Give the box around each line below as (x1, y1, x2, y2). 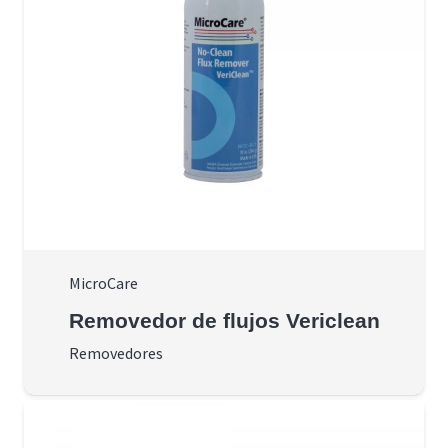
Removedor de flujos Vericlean (68, 308, 380, 332)
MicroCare (68, 273, 138, 294)
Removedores (68, 342, 163, 363)
